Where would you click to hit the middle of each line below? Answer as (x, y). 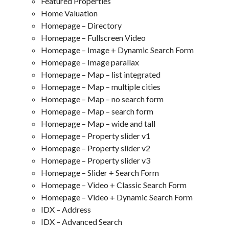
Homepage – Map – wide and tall (98, 123)
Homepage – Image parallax (90, 62)
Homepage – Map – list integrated (101, 74)
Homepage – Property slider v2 (96, 148)
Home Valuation (69, 13)
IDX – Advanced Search (82, 221)
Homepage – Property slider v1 (96, 135)
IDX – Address (66, 209)
